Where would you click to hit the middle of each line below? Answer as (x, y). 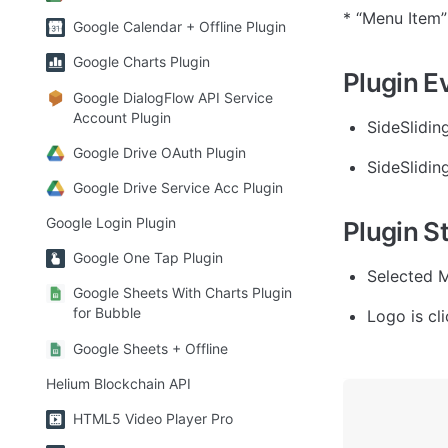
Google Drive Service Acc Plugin (178, 187)
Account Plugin (122, 117)
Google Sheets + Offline (150, 348)
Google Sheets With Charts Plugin (182, 293)
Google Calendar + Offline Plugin (179, 27)
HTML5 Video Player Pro (153, 419)
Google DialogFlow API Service (173, 97)
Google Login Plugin (111, 223)
